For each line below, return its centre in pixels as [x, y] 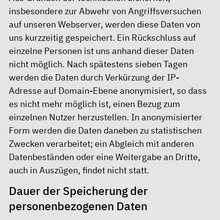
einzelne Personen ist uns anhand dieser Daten [101, 51]
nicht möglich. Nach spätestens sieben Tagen [98, 64]
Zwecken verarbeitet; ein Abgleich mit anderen [101, 143]
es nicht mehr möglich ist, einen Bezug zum [95, 104]
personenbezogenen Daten [78, 206]
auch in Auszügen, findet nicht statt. [79, 170]
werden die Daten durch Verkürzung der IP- [94, 77]
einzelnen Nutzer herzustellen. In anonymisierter [106, 117]
